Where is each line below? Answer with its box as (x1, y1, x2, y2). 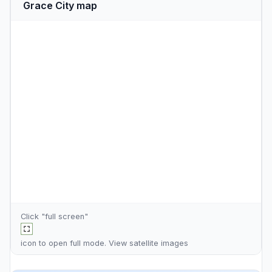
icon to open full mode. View (21, 239, 129, 248)
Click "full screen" (21, 212, 88, 221)
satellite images (129, 239, 188, 248)
